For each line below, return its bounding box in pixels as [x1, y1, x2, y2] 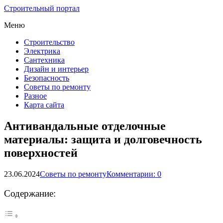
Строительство [24, 38, 75, 46]
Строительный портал [4, 4, 80, 12]
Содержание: [4, 188, 56, 199]
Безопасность [24, 74, 69, 82]
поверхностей [4, 146, 78, 159]
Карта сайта [24, 101, 64, 109]
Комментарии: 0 [107, 169, 161, 178]
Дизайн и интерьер [24, 65, 89, 73]
